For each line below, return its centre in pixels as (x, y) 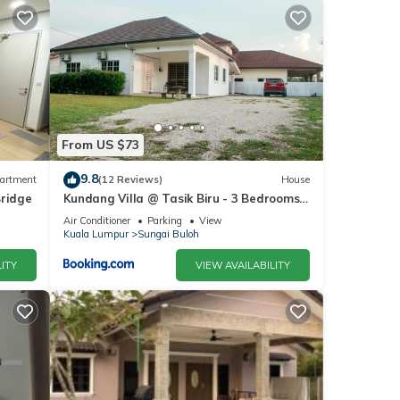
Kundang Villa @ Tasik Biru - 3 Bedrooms (181, 198)
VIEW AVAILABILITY (243, 265)
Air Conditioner (96, 220)
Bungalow (92, 214)
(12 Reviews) (130, 180)
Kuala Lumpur (96, 233)
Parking (164, 220)
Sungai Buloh (168, 233)
